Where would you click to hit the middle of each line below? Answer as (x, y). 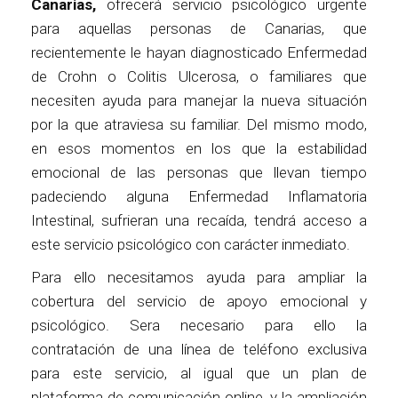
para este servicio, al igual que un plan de (199, 373)
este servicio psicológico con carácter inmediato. (191, 244)
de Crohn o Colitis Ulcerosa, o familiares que (199, 76)
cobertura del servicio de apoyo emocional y (199, 301)
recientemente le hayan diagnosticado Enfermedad (199, 52)
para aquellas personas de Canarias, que (199, 28)
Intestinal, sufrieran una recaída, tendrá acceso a (199, 220)
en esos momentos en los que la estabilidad (199, 148)
